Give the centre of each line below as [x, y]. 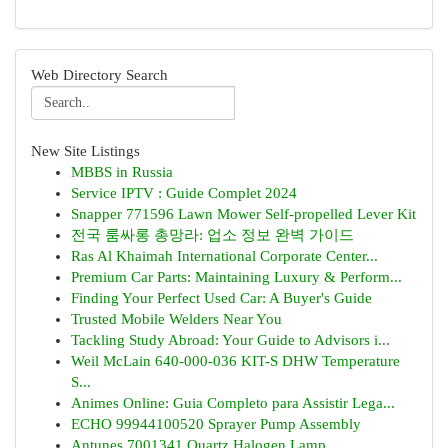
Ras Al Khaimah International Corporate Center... [224, 256]
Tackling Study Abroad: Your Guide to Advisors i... [230, 340]
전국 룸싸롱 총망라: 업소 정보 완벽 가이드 [212, 235]
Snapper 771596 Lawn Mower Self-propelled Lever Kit [243, 214]
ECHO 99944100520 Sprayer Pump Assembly [216, 424]
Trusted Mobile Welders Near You [176, 319]
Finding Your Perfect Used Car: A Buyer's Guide [221, 298]
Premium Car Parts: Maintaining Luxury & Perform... [236, 277]
